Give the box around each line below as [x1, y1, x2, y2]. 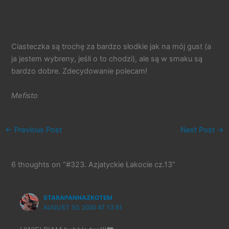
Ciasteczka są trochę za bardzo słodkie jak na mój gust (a [11, 42, 212, 52]
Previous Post [12, 125, 62, 135]
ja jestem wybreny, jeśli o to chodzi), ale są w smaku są [11, 54, 203, 64]
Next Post [180, 125, 217, 135]
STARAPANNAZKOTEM [43, 194, 113, 201]
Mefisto [11, 90, 38, 100]
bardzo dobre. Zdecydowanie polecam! [11, 66, 148, 76]
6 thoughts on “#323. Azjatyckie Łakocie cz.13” [11, 160, 176, 170]
